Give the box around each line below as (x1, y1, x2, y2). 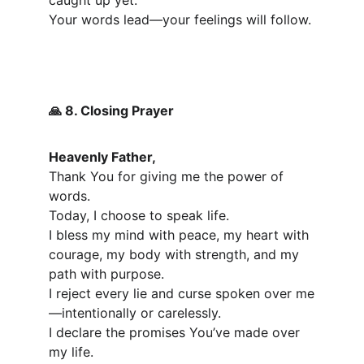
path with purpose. (49, 266, 164, 282)
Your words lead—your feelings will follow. (49, 11, 311, 28)
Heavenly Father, (49, 149, 156, 165)
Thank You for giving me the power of (49, 168, 288, 184)
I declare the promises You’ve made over (49, 324, 304, 340)
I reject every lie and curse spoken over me (49, 285, 314, 301)
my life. (49, 344, 93, 360)
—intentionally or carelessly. (49, 305, 221, 321)
